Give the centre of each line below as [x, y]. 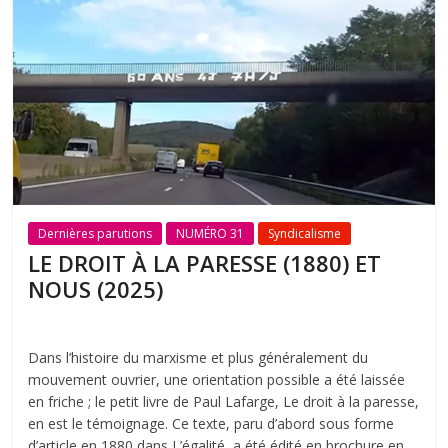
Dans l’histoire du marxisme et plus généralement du [198, 357]
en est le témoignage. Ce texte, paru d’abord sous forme [211, 423]
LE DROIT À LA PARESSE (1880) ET [205, 262]
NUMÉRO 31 [210, 233]
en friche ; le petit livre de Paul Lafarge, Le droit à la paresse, [224, 401]
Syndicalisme [305, 233]
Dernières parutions [95, 233]
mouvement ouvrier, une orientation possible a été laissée [217, 379]
